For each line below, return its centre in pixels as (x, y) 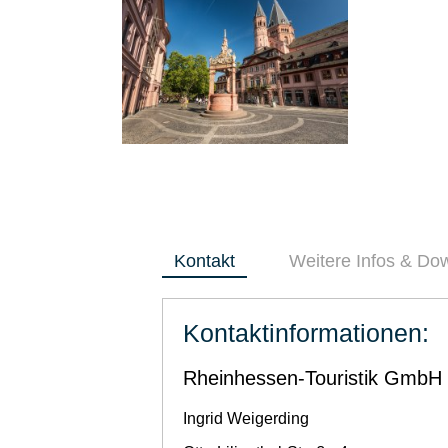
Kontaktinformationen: (306, 332)
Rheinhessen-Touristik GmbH (312, 377)
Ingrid (205, 418)
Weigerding (268, 418)
